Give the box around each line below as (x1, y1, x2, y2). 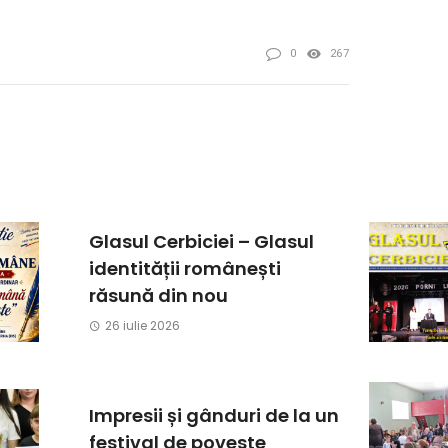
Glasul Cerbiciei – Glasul (89, 229, 314, 255)
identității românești (89, 256, 281, 282)
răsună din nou (89, 283, 228, 309)
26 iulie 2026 (104, 317, 180, 335)
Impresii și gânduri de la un (89, 402, 339, 428)
